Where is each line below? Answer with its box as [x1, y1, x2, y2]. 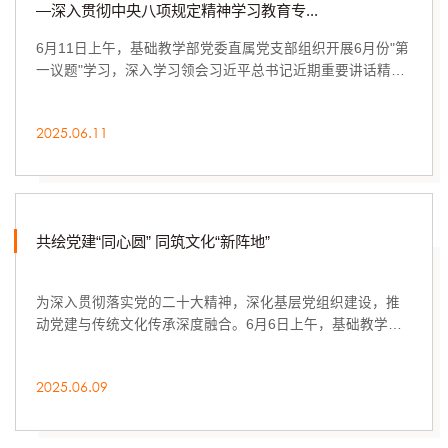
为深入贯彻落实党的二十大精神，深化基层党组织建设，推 [36, 295, 401, 311]
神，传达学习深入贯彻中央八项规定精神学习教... [36, 85, 343, 101]
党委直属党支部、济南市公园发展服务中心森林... [36, 339, 343, 355]
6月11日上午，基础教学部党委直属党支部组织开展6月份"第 [36, 41, 410, 57]
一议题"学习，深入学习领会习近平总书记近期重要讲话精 [36, 63, 392, 79]
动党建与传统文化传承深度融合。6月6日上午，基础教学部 [36, 317, 403, 333]
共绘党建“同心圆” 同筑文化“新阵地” [36, 233, 271, 251]
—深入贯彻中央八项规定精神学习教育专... [36, 2, 319, 20]
